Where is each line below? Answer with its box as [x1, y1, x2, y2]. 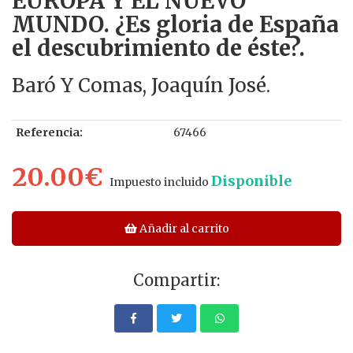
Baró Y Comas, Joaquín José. [12, 72, 270, 98]
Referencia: [16, 124, 83, 139]
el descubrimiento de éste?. [12, 33, 305, 62]
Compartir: [133, 269, 220, 290]
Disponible [211, 171, 292, 190]
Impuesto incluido [110, 174, 209, 189]
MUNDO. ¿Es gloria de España [12, 9, 339, 39]
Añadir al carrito [137, 221, 230, 236]
